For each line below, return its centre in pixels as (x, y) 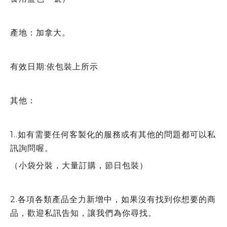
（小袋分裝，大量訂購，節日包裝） (79, 165)
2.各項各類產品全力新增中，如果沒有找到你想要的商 (113, 199)
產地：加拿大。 (40, 33)
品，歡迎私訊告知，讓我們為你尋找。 (83, 213)
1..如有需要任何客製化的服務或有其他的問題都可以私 (113, 135)
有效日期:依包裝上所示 (54, 67)
